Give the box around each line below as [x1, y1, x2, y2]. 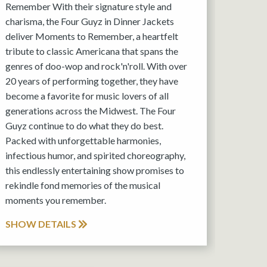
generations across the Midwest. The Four [5, 105, 176, 117]
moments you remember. [5, 194, 106, 206]
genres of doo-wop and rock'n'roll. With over [5, 60, 187, 72]
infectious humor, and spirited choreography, [5, 150, 185, 162]
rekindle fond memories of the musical [5, 179, 160, 191]
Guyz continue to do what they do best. [5, 120, 163, 132]
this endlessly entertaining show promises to [5, 164, 184, 176]
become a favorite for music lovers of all [5, 90, 169, 102]
